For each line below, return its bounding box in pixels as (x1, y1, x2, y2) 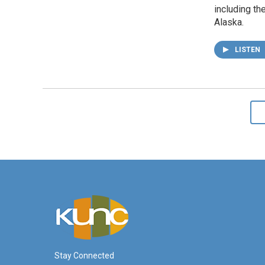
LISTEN (235, 46, 262, 54)
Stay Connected (54, 251, 114, 260)
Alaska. (214, 17, 244, 28)
